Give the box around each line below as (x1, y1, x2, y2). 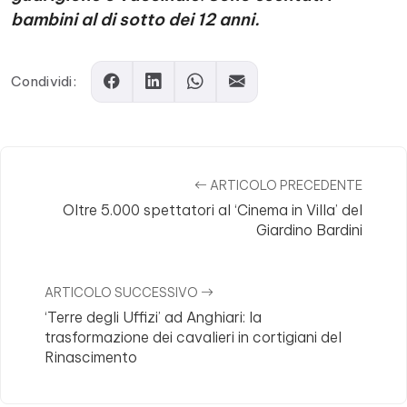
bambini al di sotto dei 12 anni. (11, 9, 260, 30)
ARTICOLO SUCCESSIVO (45, 284, 201, 301)
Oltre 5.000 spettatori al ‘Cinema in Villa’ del (63, 201, 362, 219)
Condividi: (11, 73, 77, 90)
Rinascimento (45, 348, 137, 366)
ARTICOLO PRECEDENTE (207, 177, 362, 194)
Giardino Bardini (256, 221, 362, 239)
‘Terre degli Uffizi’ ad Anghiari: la (45, 308, 262, 326)
